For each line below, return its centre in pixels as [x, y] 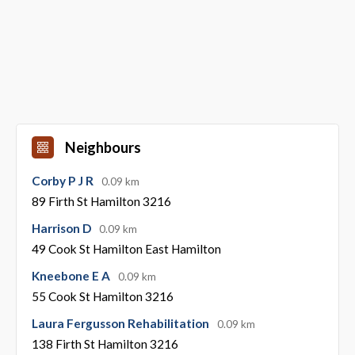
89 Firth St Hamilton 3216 [101, 201]
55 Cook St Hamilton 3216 [102, 296]
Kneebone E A [72, 275]
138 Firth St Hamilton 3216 [105, 344]
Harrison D [62, 228]
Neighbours [103, 147]
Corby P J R [63, 180]
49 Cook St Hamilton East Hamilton [126, 248]
